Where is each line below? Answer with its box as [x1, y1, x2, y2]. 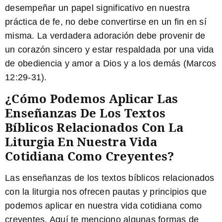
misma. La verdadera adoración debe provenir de [5, 30, 206, 41]
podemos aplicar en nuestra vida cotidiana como [5, 201, 202, 211]
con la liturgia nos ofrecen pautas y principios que [5, 187, 207, 197]
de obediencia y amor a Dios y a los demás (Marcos [5, 58, 217, 68]
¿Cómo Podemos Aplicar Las [5, 90, 178, 107]
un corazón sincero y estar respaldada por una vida [5, 44, 214, 55]
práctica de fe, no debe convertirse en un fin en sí [5, 16, 207, 27]
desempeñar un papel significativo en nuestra [5, 2, 190, 13]
